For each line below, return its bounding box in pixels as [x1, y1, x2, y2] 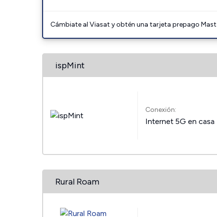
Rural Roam [55, 176, 99, 187]
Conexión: [145, 106, 177, 114]
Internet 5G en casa [145, 117, 215, 126]
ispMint [55, 60, 85, 71]
